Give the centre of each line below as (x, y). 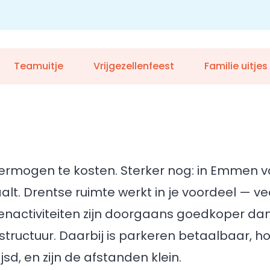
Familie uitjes (236, 66)
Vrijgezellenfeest (133, 66)
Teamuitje (38, 66)
